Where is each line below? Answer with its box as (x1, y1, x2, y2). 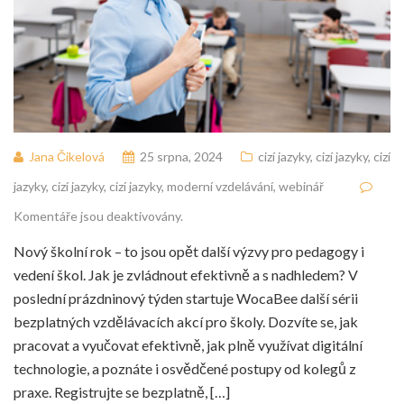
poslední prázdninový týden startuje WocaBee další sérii (14, 289, 358, 308)
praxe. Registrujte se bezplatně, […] (14, 383, 230, 401)
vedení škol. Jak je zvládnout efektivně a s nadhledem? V (14, 266, 358, 284)
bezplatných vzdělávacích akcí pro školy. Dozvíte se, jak (14, 313, 358, 331)
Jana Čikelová (29, 149, 105, 165)
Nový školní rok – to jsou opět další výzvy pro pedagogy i (14, 243, 364, 261)
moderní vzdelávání (167, 179, 273, 195)
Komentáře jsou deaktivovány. (14, 208, 183, 225)
